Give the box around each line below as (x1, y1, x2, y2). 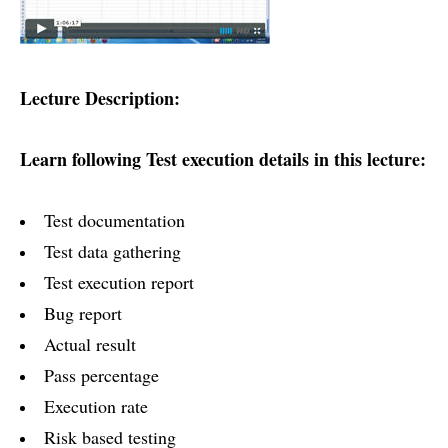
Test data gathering (44, 239, 181, 264)
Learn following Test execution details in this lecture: (20, 146, 426, 173)
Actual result (44, 332, 136, 357)
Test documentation (44, 208, 185, 233)
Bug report (44, 301, 122, 326)
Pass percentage (44, 363, 159, 388)
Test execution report (44, 270, 194, 295)
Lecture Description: (20, 85, 180, 112)
